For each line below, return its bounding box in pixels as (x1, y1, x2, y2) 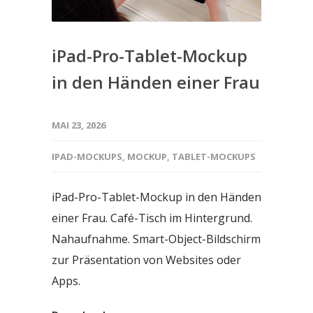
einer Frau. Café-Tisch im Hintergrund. (52, 210, 252, 226)
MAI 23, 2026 (52, 118, 105, 131)
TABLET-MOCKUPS (172, 150, 256, 163)
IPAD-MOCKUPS (52, 150, 122, 163)
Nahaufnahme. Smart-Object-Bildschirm (52, 231, 261, 247)
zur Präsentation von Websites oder (52, 252, 241, 268)
